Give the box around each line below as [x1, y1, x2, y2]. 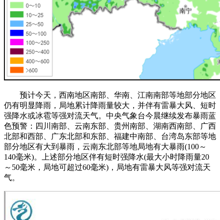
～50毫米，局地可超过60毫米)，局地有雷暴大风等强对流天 [4, 163, 211, 172]
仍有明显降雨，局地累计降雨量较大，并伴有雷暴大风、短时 [4, 101, 216, 110]
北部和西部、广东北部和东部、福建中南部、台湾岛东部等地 [4, 132, 216, 141]
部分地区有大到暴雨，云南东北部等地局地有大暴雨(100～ [4, 142, 207, 151]
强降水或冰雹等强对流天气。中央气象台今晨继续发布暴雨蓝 [4, 111, 216, 120]
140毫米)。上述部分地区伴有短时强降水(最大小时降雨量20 [4, 153, 209, 162]
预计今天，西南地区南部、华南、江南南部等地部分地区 [4, 91, 216, 100]
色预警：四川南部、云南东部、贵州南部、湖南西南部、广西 [4, 122, 216, 131]
